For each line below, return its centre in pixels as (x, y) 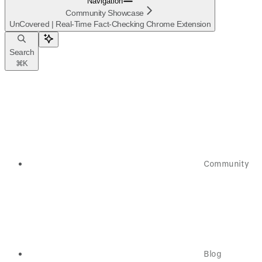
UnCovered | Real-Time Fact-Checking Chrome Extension (110, 24)
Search (22, 52)
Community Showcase (105, 13)
